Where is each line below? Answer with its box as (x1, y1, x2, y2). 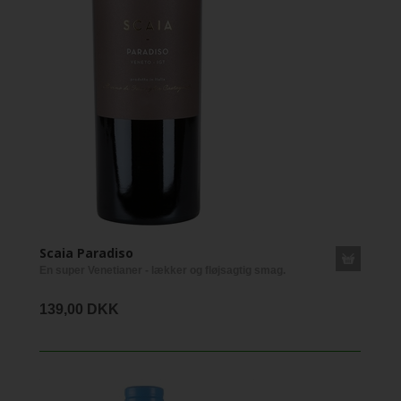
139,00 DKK (39, 301, 119, 317)
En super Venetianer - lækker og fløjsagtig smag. (39, 263, 286, 277)
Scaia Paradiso (39, 243, 133, 261)
